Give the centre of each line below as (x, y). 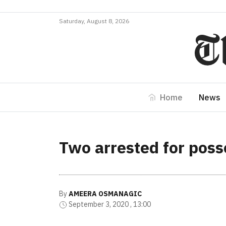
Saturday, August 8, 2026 (94, 21)
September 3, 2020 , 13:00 (110, 204)
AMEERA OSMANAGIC (105, 194)
